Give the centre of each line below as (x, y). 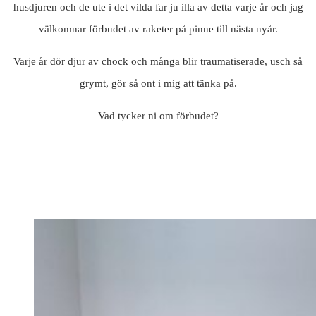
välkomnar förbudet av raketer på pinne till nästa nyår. (158, 29)
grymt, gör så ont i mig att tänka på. (158, 84)
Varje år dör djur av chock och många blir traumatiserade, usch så (158, 62)
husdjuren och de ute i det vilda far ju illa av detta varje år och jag (158, 7)
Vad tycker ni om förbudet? (158, 116)
